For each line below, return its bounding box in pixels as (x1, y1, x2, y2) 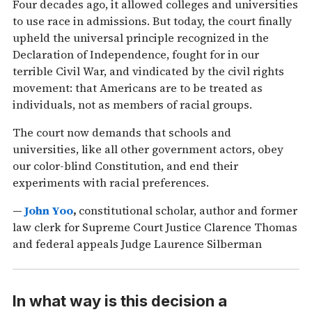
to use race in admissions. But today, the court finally (13, 13, 292, 29)
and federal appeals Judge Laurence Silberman (13, 236, 262, 252)
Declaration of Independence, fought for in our (13, 47, 259, 63)
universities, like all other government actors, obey (13, 141, 283, 157)
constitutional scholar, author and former (79, 203, 297, 219)
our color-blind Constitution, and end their (13, 158, 238, 174)
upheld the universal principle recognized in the (13, 30, 269, 46)
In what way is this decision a (13, 291, 227, 310)
